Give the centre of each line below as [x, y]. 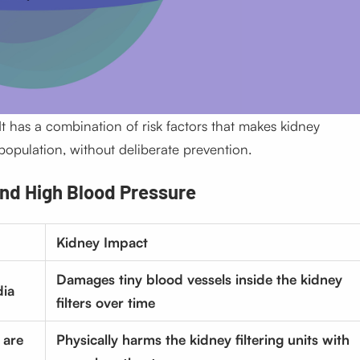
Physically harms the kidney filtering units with [202, 340]
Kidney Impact [102, 243]
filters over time [105, 303]
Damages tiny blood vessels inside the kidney [199, 280]
